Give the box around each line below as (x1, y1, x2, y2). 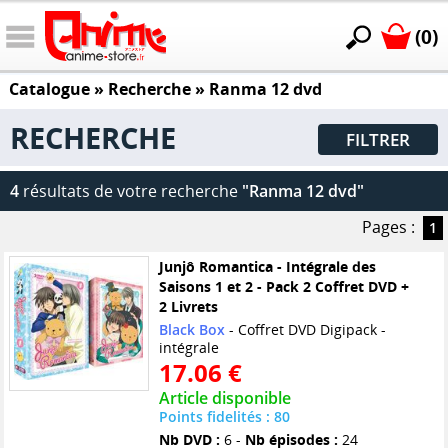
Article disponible (158, 387, 291, 410)
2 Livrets (158, 297, 218, 317)
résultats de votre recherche (19, 180, 242, 203)
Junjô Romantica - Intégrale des (158, 257, 376, 277)
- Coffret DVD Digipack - (224, 320, 386, 340)
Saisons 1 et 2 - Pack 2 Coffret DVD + (158, 277, 409, 297)
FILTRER (346, 128, 410, 152)
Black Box (158, 320, 225, 340)
